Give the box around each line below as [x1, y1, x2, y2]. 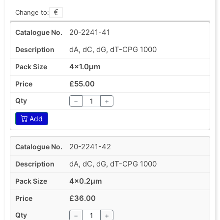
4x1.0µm [69, 61, 100, 71]
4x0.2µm [69, 176, 102, 186]
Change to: [15, 8, 49, 16]
